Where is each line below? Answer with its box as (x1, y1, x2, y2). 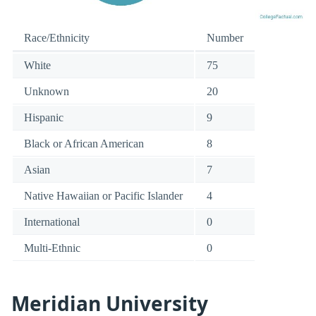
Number (207, 32, 243, 44)
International (24, 216, 80, 229)
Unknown (24, 85, 69, 98)
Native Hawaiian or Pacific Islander (24, 190, 183, 202)
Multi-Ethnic (24, 242, 80, 255)
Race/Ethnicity (24, 32, 90, 44)
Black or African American (24, 138, 144, 150)
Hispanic (24, 111, 63, 124)
